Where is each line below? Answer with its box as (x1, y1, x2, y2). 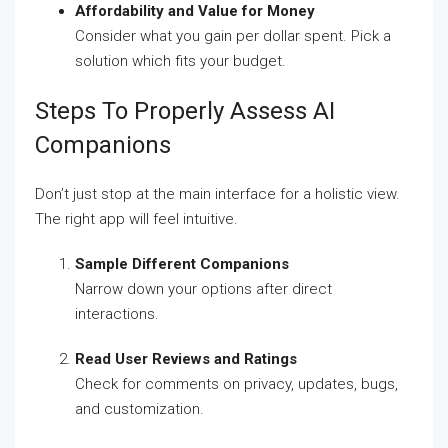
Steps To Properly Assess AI (35, 97, 335, 125)
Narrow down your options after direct (75, 280, 332, 298)
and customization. (75, 400, 204, 418)
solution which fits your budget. (75, 52, 286, 70)
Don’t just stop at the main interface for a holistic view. (35, 185, 400, 203)
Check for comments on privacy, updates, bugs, (75, 375, 398, 393)
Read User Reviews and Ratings (75, 350, 297, 368)
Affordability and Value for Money (75, 2, 315, 20)
